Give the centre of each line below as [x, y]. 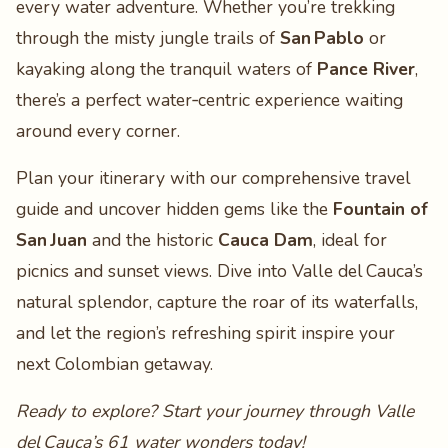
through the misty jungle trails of [148, 38]
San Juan [51, 240]
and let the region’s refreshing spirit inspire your [205, 333]
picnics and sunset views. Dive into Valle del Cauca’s [219, 271]
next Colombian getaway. [114, 364]
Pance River [366, 69]
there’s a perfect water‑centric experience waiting [209, 100]
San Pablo [322, 38]
